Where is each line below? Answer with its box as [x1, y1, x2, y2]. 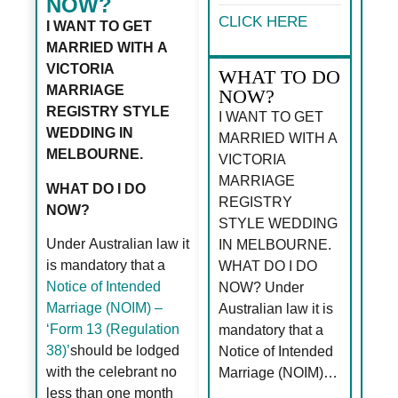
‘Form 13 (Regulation [46, 321, 180, 337]
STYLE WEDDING [219, 215, 338, 231]
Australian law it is [219, 300, 333, 316]
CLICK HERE [219, 13, 307, 31]
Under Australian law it [46, 235, 190, 251]
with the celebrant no [46, 363, 178, 379]
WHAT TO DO [219, 65, 340, 88]
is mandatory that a [46, 257, 166, 273]
